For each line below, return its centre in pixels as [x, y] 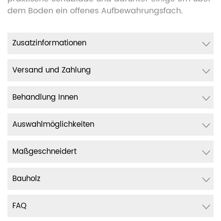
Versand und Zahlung [52, 70]
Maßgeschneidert [44, 152]
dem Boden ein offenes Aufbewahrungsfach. [96, 11]
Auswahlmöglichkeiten [53, 125]
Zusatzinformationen [49, 43]
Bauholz [26, 179]
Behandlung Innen [45, 97]
